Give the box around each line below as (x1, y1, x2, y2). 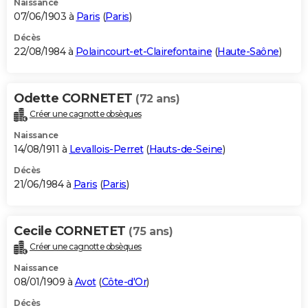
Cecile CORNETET (14, 223, 129, 239)
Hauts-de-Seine (148, 142, 223, 155)
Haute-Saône (217, 45, 279, 58)
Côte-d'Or (101, 275, 146, 288)
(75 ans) (129, 224, 173, 238)
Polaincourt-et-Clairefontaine (75, 45, 212, 58)
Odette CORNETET (14, 90, 135, 106)
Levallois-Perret (69, 142, 144, 155)
